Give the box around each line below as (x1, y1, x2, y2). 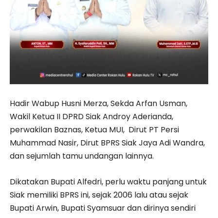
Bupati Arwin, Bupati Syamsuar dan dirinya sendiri (10, 202, 196, 214)
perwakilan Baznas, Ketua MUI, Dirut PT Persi (10, 124, 179, 135)
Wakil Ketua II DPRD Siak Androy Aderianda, (10, 110, 173, 122)
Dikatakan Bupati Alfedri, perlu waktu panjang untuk (10, 176, 207, 187)
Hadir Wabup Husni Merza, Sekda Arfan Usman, (10, 97, 187, 109)
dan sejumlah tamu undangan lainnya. (10, 150, 154, 162)
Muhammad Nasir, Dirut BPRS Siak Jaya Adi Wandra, (10, 137, 205, 148)
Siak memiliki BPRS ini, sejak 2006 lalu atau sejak (10, 189, 188, 200)
